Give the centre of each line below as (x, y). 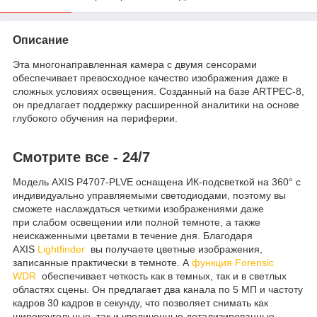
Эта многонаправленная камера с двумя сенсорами (135, 64)
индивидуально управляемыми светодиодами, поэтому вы (149, 196)
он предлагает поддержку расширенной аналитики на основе (156, 104)
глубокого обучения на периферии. (95, 118)
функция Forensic (233, 263)
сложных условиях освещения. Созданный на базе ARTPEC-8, (158, 91)
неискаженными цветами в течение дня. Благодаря (133, 236)
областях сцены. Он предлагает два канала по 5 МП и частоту (158, 290)
